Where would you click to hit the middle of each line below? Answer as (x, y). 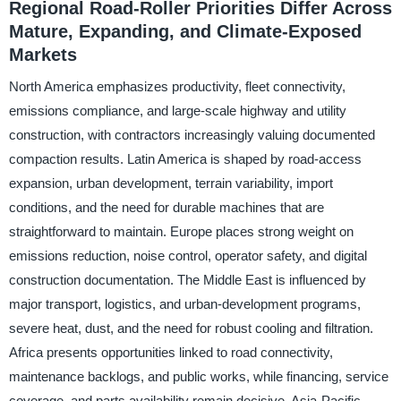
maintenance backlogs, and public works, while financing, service (198, 377)
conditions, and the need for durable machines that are (166, 208)
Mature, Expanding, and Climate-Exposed (185, 31)
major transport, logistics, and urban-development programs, (184, 304)
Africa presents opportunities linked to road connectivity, (171, 353)
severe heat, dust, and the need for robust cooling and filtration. (191, 328)
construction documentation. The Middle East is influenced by (187, 280)
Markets (43, 54)
